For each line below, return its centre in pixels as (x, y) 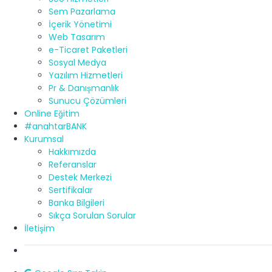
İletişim (39, 229)
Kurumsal (44, 139)
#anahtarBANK (56, 127)
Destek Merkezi (80, 178)
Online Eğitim (52, 114)
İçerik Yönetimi (80, 25)
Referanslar (73, 165)
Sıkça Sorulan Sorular (92, 216)
